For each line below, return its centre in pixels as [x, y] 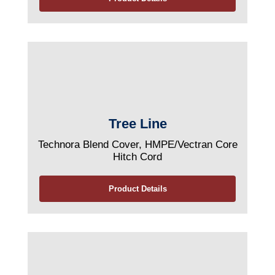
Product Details [137, 189]
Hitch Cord [137, 157]
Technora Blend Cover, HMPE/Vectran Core [137, 145]
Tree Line [137, 124]
